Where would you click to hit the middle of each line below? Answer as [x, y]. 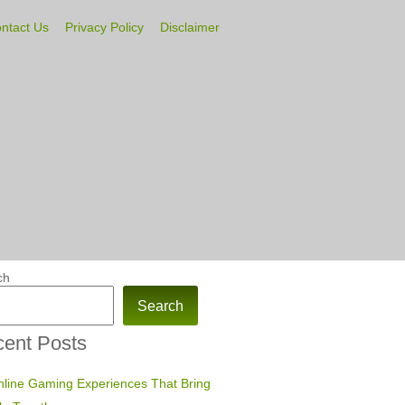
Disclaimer [190, 27]
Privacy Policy [104, 27]
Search [160, 306]
